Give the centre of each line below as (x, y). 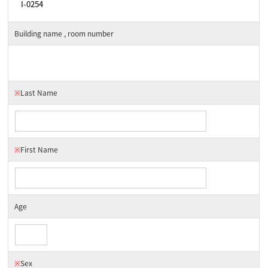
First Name (39, 150)
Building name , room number (64, 33)
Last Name (39, 93)
